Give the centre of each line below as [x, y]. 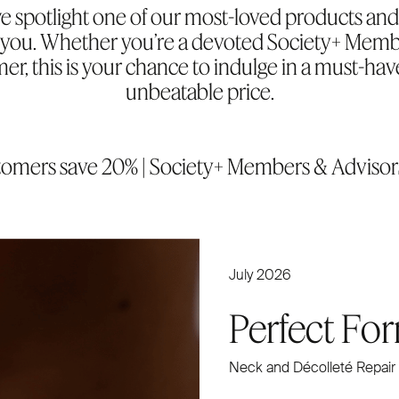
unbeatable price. [199, 91]
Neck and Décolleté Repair [312, 367]
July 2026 [260, 274]
